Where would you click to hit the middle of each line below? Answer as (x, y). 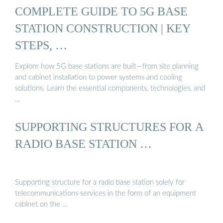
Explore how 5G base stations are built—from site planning (107, 67)
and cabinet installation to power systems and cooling (99, 78)
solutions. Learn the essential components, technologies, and (110, 89)
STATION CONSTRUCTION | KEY (103, 28)
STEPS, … (41, 45)
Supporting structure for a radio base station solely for (100, 182)
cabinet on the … (41, 204)
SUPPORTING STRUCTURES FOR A (109, 127)
